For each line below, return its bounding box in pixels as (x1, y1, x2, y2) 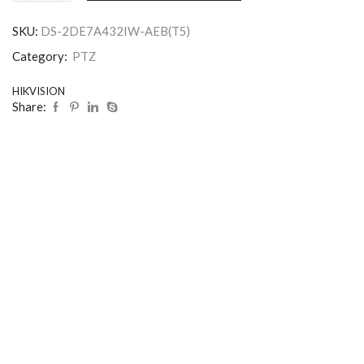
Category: (12, 49, 70, 64)
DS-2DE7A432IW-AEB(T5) (41, 24, 190, 39)
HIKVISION (12, 84, 65, 98)
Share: (12, 99, 46, 115)
